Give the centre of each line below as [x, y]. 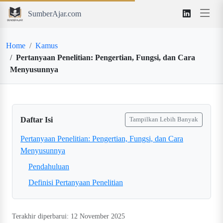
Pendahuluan [49, 167]
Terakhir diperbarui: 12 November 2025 [68, 216]
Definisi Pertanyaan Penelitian [76, 182]
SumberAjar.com [55, 14]
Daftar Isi [37, 119]
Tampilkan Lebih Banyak [164, 119]
